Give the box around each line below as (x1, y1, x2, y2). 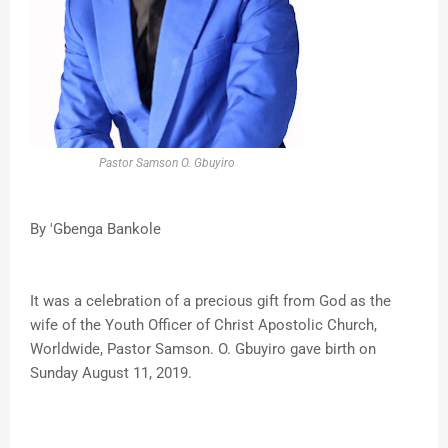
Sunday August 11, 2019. (30, 364, 192, 383)
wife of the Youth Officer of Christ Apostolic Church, (30, 316, 377, 335)
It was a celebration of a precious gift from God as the (30, 292, 391, 311)
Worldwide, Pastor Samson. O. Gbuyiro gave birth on (30, 340, 376, 359)
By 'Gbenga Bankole (30, 220, 161, 239)
